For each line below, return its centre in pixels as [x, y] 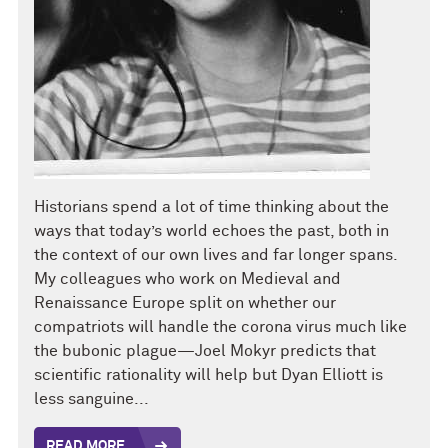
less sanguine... [91, 399]
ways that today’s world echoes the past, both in [211, 231]
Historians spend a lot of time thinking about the [211, 207]
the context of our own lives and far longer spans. [215, 255]
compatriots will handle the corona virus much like [220, 327]
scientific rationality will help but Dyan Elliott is [208, 375]
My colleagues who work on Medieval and [187, 279]
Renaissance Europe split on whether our [185, 303]
